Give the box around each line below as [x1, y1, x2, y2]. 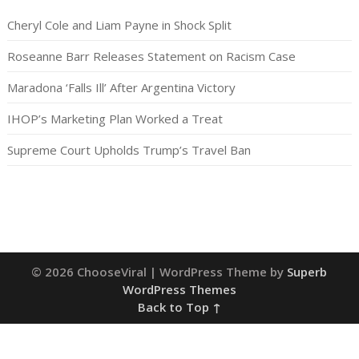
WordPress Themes [122, 281, 236, 298]
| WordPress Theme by [150, 264, 288, 280]
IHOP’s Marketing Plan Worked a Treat [6, 111, 223, 127]
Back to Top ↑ [137, 299, 221, 316]
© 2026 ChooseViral [31, 264, 151, 280]
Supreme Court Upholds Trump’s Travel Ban [6, 142, 251, 159]
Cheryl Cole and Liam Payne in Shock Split [6, 17, 232, 34]
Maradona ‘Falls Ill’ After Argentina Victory [6, 79, 236, 96]
